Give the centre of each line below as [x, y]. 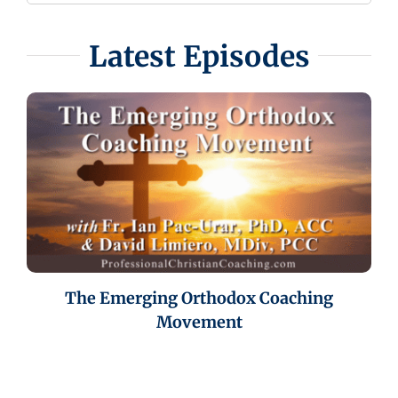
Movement [199, 322]
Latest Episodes [199, 57]
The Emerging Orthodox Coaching [199, 298]
